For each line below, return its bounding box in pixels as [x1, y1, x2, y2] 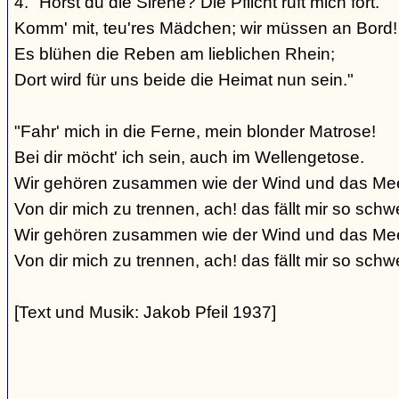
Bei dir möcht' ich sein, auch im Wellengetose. [14, 148, 364, 167]
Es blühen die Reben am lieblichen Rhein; [14, 45, 335, 63]
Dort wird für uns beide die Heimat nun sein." [14, 70, 354, 89]
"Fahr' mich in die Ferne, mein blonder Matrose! [14, 122, 376, 141]
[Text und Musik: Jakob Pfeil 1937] [14, 303, 276, 322]
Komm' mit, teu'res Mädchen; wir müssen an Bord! [14, 19, 397, 37]
